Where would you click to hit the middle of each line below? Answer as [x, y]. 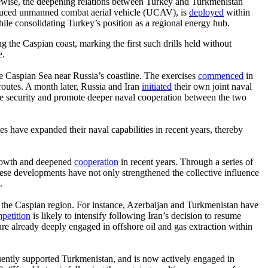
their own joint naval [212, 86]
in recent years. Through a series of [186, 162]
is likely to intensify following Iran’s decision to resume [136, 215]
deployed [206, 12]
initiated [157, 86]
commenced [221, 75]
